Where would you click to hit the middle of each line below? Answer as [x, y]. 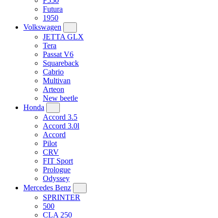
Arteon [54, 89]
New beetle [60, 98]
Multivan [57, 81]
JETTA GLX [63, 37]
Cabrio [53, 72]
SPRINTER [62, 197]
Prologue [57, 170]
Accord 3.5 [60, 117]
